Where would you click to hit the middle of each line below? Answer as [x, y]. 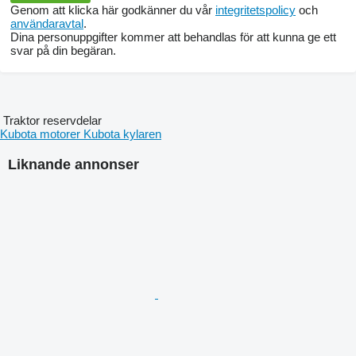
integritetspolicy [255, 10]
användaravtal [47, 23]
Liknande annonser [74, 164]
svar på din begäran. [63, 50]
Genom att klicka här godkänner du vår [113, 10]
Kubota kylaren [122, 133]
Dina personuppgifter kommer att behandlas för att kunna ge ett [173, 37]
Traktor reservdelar [52, 120]
